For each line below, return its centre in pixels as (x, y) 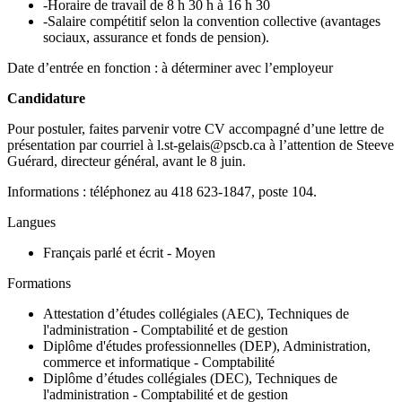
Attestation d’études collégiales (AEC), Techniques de (196, 313)
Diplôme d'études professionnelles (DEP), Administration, (207, 345)
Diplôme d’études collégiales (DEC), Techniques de (190, 378)
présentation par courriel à (80, 144)
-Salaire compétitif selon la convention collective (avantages (212, 21)
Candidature (46, 98)
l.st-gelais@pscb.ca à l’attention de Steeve (275, 144)
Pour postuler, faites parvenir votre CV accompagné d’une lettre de (196, 128)
